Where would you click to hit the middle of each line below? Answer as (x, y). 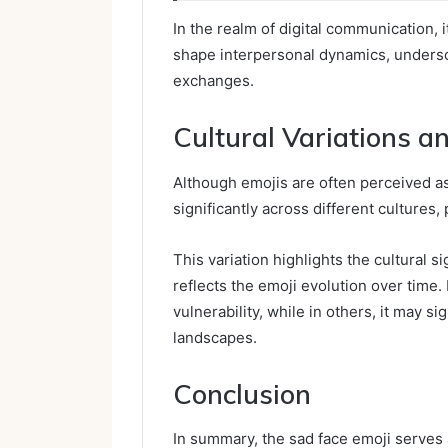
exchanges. (213, 81)
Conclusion (242, 393)
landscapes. (215, 337)
